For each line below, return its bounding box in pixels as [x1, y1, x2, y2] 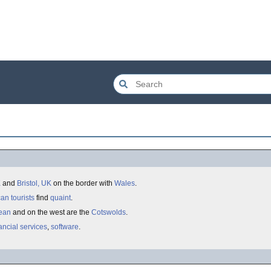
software [51, 223, 79, 231]
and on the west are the [11, 208, 91, 217]
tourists [11, 194, 34, 202]
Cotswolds [91, 208, 126, 217]
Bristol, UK [17, 179, 51, 188]
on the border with [51, 179, 114, 188]
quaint [50, 194, 71, 202]
